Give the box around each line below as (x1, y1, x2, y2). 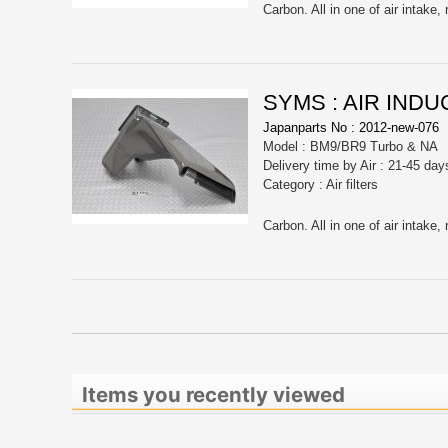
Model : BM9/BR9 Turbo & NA (263, 139, 438, 155)
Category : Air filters (263, 177, 378, 193)
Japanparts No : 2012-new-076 (263, 120, 439, 136)
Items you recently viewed (82, 382, 345, 408)
